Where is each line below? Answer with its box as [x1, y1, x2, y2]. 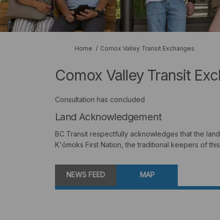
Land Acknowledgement [55, 111, 162, 123]
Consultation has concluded [55, 95, 145, 104]
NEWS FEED [66, 170, 105, 179]
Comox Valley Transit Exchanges [100, 45, 194, 53]
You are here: [55, 44, 92, 52]
